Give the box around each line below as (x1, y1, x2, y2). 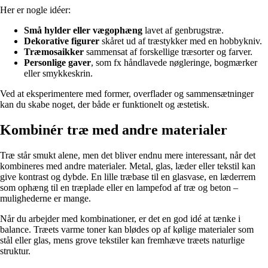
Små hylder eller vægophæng (24, 25, 142, 36)
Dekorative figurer (24, 36, 99, 47)
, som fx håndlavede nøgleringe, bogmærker (91, 57, 257, 68)
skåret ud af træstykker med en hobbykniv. (99, 36, 262, 47)
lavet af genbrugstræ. (142, 25, 224, 36)
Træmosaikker (24, 47, 84, 57)
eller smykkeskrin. (24, 68, 93, 79)
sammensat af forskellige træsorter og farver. (84, 47, 252, 57)
